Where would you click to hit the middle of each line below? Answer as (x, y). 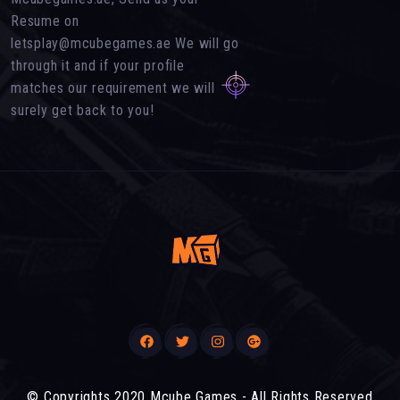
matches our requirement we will (113, 88)
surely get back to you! (83, 111)
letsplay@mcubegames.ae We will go (125, 44)
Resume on (45, 21)
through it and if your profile (98, 66)
